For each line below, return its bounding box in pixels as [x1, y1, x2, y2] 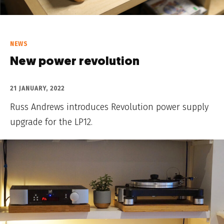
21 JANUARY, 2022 [10, 85, 64, 92]
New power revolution [10, 56, 139, 68]
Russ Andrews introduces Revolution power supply [10, 101, 208, 113]
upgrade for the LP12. [10, 116, 92, 128]
